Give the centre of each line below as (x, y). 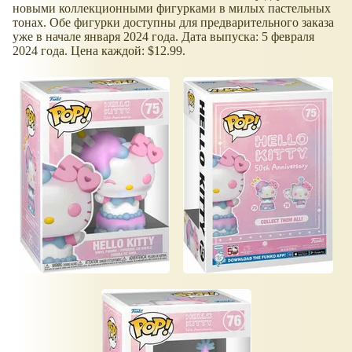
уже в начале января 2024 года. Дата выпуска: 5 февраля (163, 36)
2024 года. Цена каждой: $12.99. (99, 50)
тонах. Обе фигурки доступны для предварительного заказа (173, 22)
